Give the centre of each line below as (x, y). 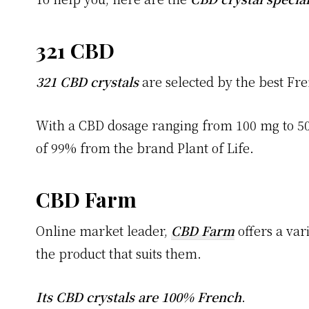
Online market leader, (103, 231)
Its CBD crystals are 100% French (139, 297)
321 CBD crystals (87, 82)
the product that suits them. (119, 253)
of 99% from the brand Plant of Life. (145, 148)
